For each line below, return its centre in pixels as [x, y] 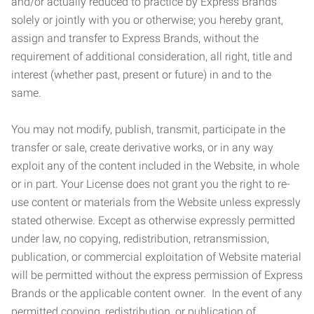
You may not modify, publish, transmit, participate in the [148, 129]
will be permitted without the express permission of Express [157, 275]
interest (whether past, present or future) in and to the [141, 75]
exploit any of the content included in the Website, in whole [155, 166]
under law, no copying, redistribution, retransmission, [140, 239]
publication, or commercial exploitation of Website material [156, 257]
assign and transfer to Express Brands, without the [135, 38]
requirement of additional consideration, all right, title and [152, 56]
